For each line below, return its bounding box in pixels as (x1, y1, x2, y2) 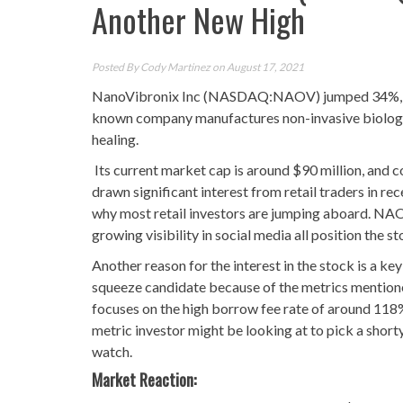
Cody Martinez (140, 59, 210, 74)
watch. (92, 342, 132, 360)
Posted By (92, 59, 140, 74)
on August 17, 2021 (210, 59, 304, 74)
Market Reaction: (92, 367, 196, 391)
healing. (92, 130, 139, 148)
